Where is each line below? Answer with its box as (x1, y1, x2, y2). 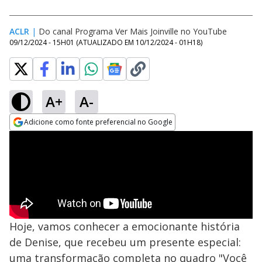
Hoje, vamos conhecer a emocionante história (9, 219, 240, 233)
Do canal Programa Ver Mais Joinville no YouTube (39, 26, 227, 37)
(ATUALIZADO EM (76, 37, 136, 47)
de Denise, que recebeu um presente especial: (9, 235, 241, 249)
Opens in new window (9, 132, 105, 144)
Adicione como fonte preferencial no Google (24, 117, 173, 127)
